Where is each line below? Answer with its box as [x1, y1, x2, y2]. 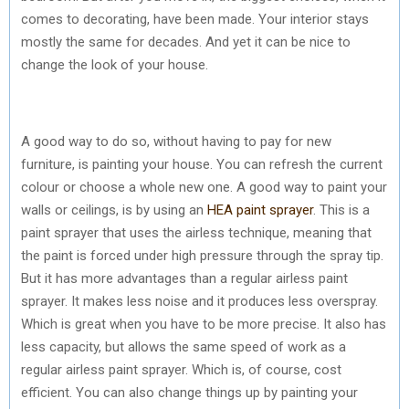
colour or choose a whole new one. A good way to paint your [21, 178, 387, 195]
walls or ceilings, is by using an [21, 201, 207, 218]
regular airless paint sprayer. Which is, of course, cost [21, 361, 341, 378]
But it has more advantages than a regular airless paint [21, 269, 348, 287]
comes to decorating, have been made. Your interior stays [21, 10, 369, 27]
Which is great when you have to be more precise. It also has [21, 315, 386, 332]
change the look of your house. [21, 56, 208, 73]
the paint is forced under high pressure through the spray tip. [21, 246, 383, 264]
